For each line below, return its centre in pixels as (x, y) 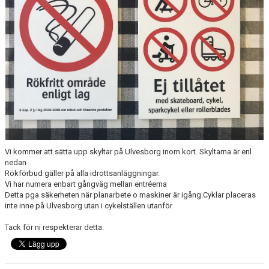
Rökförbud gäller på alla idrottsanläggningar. (83, 173)
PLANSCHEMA (32, 51)
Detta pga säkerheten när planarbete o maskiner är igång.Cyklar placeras (130, 195)
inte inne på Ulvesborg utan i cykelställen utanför (89, 205)
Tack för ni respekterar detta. (55, 227)
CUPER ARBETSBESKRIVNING (58, 25)
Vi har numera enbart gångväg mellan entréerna (87, 184)
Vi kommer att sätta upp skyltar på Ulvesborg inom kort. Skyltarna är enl (128, 151)
